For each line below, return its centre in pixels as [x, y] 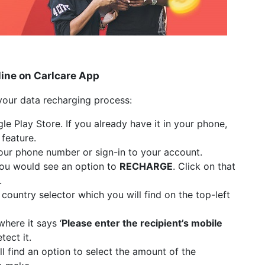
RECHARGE [146, 167]
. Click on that [204, 167]
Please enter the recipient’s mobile [142, 223]
